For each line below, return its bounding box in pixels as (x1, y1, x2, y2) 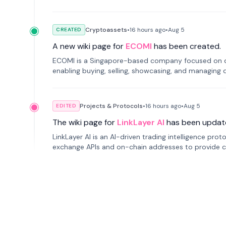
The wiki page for (52, 117, 115, 128)
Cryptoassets (85, 26, 127, 34)
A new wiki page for (52, 41, 124, 51)
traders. (52, 152, 78, 161)
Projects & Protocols (80, 102, 143, 110)
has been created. (154, 41, 221, 51)
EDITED (56, 102, 76, 109)
